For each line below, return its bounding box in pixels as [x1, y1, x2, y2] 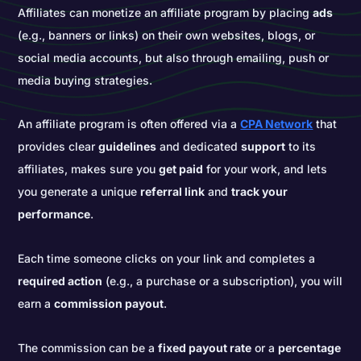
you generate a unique [18, 185, 141, 199]
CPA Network [240, 117, 313, 131]
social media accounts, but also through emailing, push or [18, 50, 330, 64]
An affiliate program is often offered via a [18, 117, 241, 131]
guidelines [98, 139, 157, 154]
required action [18, 273, 103, 288]
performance [18, 207, 91, 222]
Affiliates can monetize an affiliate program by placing [18, 5, 313, 19]
